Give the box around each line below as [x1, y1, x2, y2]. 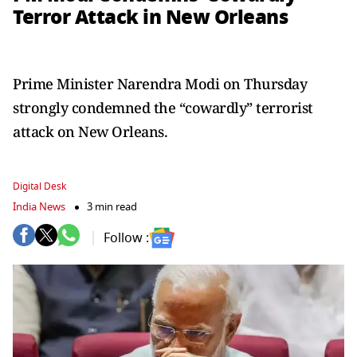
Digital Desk [13, 179, 66, 194]
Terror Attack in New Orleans [13, 2, 288, 32]
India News [13, 199, 65, 214]
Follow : [104, 228, 149, 248]
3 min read [87, 199, 137, 214]
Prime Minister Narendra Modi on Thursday [13, 74, 307, 93]
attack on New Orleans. [13, 122, 167, 141]
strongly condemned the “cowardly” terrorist [13, 98, 313, 117]
